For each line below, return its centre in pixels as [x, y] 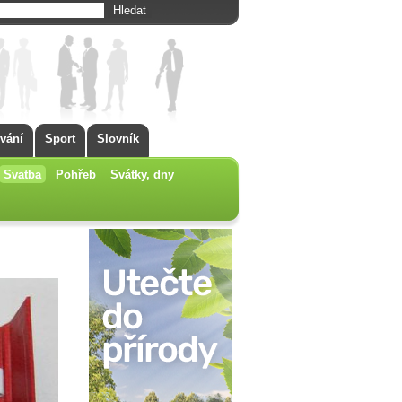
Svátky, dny [142, 175]
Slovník [118, 139]
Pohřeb [76, 175]
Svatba [22, 175]
